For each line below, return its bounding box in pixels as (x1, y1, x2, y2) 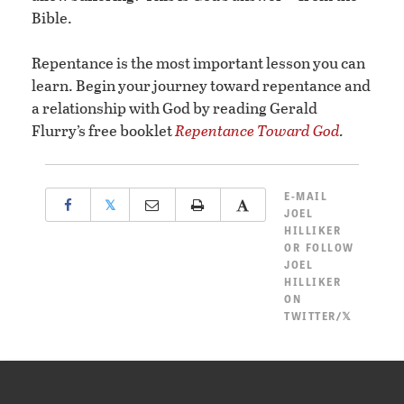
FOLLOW (305, 239, 354, 256)
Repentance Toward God (175, 119, 340, 142)
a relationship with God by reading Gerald (32, 96, 317, 120)
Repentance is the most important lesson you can (32, 51, 365, 75)
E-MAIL (284, 188, 328, 205)
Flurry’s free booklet (32, 119, 175, 142)
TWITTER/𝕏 (284, 308, 353, 325)
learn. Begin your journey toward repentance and (32, 74, 371, 97)
